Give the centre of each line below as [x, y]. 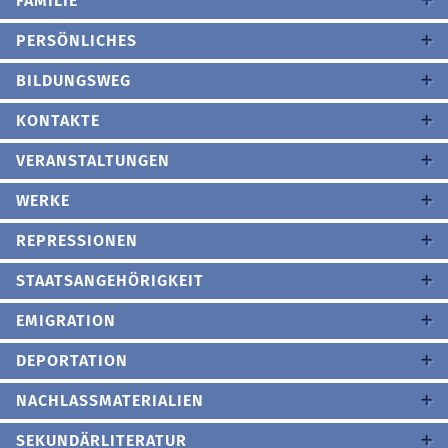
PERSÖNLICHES [76, 40]
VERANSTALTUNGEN [93, 160]
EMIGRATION [66, 320]
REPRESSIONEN [77, 240]
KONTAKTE [58, 120]
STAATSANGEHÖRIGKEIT [110, 280]
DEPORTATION [72, 360]
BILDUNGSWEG [73, 80]
